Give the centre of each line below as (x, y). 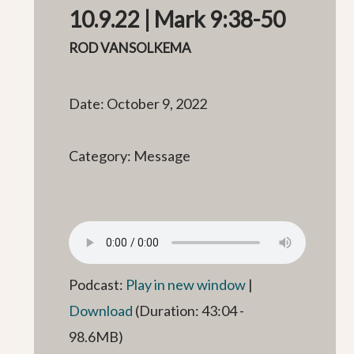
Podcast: (98, 284)
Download (101, 311)
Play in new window (186, 284)
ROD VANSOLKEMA (130, 48)
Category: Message (130, 156)
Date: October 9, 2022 (138, 104)
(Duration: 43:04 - (189, 311)
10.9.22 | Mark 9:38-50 (177, 19)
